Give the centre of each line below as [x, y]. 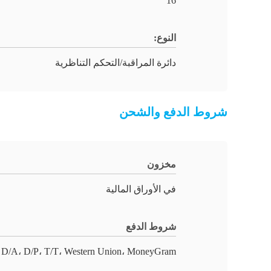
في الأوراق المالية [141, 189]
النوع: [165, 38]
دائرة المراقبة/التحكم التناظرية [116, 63]
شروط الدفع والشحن [173, 112]
